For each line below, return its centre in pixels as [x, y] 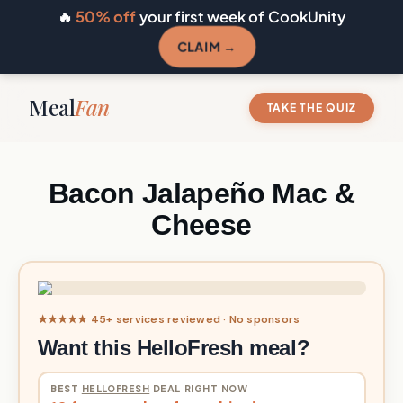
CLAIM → [207, 46]
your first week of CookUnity [241, 17]
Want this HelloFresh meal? [174, 347]
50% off [106, 17]
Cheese [201, 225]
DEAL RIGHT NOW [199, 389]
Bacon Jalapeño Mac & [201, 193]
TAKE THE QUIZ [311, 107]
